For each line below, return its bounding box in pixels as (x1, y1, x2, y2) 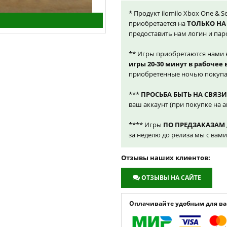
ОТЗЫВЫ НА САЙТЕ (141, 173, 201, 182)
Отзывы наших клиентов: (121, 153, 210, 162)
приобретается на (129, 19, 187, 28)
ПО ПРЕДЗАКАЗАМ (163, 120, 225, 129)
